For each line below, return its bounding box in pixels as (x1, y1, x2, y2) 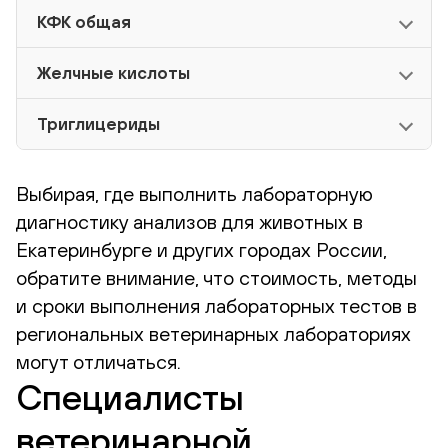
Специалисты (16, 376, 244, 419)
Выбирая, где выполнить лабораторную (16, 182, 373, 206)
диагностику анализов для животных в (16, 210, 363, 234)
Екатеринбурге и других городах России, (16, 238, 387, 262)
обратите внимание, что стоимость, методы (16, 266, 417, 290)
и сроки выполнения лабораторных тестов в (16, 294, 417, 318)
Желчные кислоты (37, 63, 190, 84)
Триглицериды (37, 114, 160, 135)
